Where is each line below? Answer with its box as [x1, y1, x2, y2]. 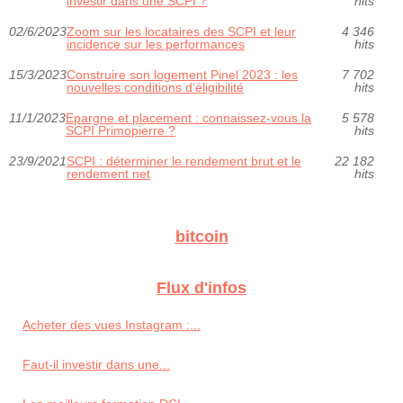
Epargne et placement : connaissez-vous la [66, 110, 311, 125]
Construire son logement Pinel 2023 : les [67, 67, 298, 82]
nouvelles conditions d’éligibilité [67, 79, 244, 94]
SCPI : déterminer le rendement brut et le [67, 153, 301, 168]
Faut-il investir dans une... [22, 356, 170, 372]
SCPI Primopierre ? [66, 122, 175, 138]
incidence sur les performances [67, 36, 245, 51]
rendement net [67, 166, 150, 181]
